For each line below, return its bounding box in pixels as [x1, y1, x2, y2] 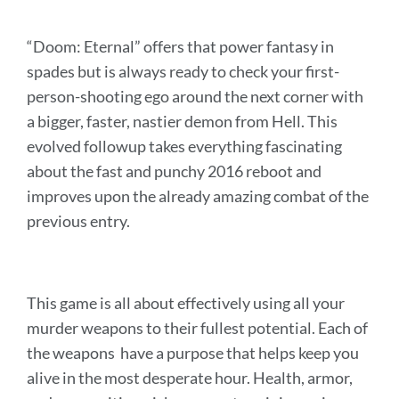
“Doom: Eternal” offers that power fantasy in [27, 37, 334, 57]
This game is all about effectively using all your [27, 293, 345, 313]
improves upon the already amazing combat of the [27, 186, 369, 207]
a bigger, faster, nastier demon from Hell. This [27, 111, 338, 132]
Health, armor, [253, 368, 353, 388]
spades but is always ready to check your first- [27, 61, 339, 82]
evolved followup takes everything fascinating [27, 136, 342, 157]
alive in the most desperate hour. [27, 368, 253, 388]
